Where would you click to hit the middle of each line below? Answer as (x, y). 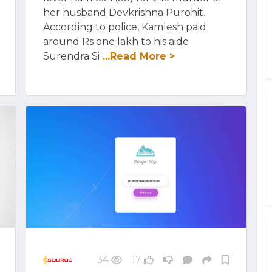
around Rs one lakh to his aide (116, 42)
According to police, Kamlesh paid (125, 27)
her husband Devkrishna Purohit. (124, 12)
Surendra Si (71, 56)
